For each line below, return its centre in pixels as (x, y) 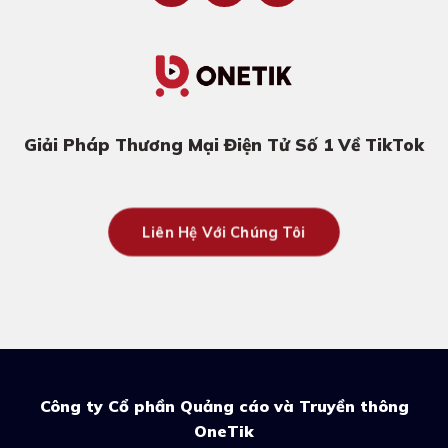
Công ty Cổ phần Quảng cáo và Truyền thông (224, 406)
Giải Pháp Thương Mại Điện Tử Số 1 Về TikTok (224, 144)
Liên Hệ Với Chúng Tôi (224, 232)
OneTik (224, 431)
